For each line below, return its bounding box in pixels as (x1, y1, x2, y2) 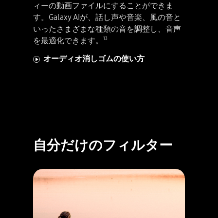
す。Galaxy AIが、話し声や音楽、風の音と (33, 13, 181, 22)
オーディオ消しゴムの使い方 (43, 54, 145, 64)
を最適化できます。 (33, 36, 103, 46)
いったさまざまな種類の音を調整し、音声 (33, 24, 181, 34)
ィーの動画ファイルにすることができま (33, 1, 173, 11)
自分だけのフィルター (33, 136, 173, 155)
